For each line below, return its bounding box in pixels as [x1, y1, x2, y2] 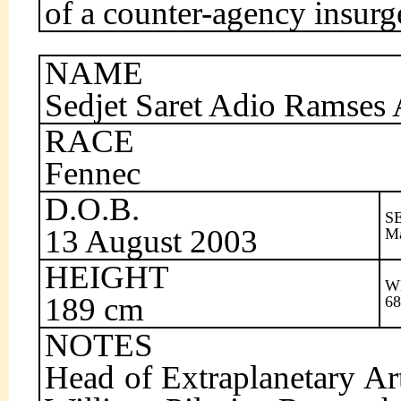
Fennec [45, 155, 141, 192]
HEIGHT [45, 259, 169, 295]
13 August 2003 [45, 223, 258, 260]
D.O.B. [45, 191, 140, 227]
